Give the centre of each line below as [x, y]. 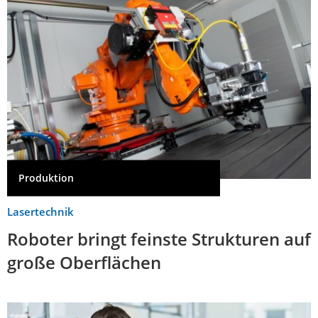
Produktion [46, 178]
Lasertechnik [40, 212]
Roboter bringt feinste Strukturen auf [159, 239]
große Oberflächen [84, 263]
